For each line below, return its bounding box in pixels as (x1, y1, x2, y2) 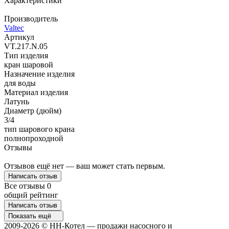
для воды (4, 78, 36, 87)
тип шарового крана (4, 124, 75, 133)
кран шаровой (4, 60, 53, 69)
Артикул (4, 32, 34, 41)
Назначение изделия (4, 69, 75, 78)
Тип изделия (4, 51, 48, 60)
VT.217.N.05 (4, 41, 48, 51)
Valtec (4, 23, 24, 32)
